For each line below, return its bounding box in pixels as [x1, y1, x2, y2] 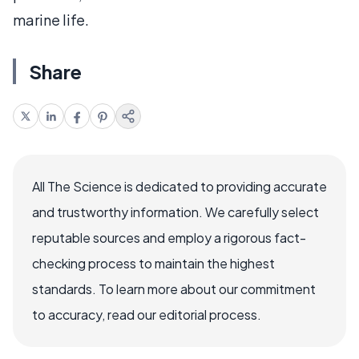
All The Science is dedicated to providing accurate [32, 178, 327, 195]
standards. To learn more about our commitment [32, 280, 316, 297]
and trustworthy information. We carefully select [32, 204, 319, 220]
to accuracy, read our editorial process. [32, 306, 261, 323]
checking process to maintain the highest [32, 255, 275, 272]
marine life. [13, 10, 89, 29]
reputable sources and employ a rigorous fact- [32, 229, 306, 246]
